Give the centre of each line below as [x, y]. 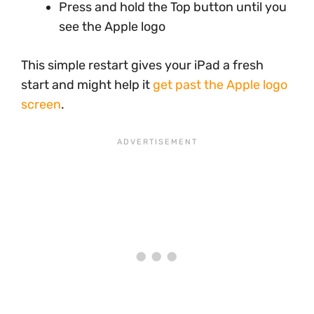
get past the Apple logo [220, 85]
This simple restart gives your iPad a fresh [142, 65]
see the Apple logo [112, 27]
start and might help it [87, 85]
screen [41, 104]
